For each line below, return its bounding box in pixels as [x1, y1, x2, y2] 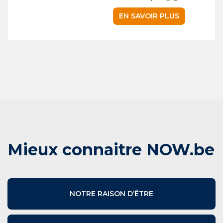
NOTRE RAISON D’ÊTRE [70, 190, 153, 198]
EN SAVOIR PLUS [119, 11, 179, 21]
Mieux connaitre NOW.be [7, 140, 215, 160]
